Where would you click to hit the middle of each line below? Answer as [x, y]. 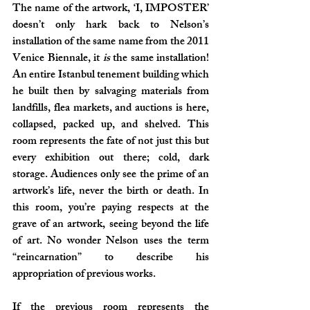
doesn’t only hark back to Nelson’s [111, 26]
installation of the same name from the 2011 [111, 43]
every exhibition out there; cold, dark [111, 159]
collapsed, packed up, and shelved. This [111, 126]
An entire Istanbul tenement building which [111, 76]
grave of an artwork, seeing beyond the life [111, 225]
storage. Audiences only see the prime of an [111, 175]
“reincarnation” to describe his [111, 258]
